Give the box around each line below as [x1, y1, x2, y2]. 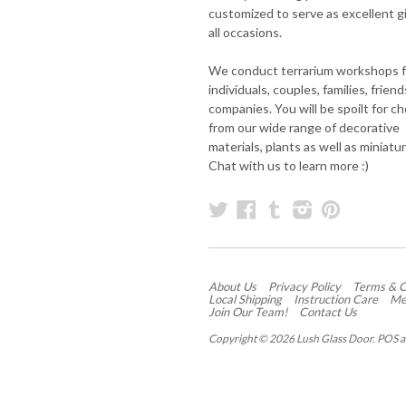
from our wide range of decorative [208, 120, 400, 136]
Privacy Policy [268, 279, 341, 295]
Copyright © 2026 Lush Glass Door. [208, 332, 377, 346]
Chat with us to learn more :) [208, 158, 369, 174]
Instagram [313, 196, 402, 221]
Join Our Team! [208, 304, 287, 320]
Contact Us [299, 304, 357, 320]
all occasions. [208, 24, 282, 41]
